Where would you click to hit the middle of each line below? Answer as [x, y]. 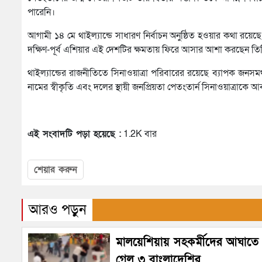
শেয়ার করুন [56, 170]
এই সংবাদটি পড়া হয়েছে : [74, 134]
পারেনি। [41, 13]
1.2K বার [139, 134]
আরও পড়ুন [58, 210]
